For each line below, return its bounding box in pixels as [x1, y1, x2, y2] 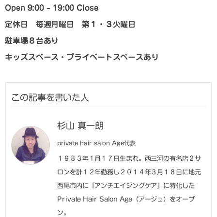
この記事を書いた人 [11, 93, 90, 102]
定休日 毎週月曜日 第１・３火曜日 [5, 20, 136, 29]
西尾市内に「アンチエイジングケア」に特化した [57, 182, 195, 189]
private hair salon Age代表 [57, 140, 136, 146]
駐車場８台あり [5, 37, 59, 45]
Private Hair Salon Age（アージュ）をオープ [57, 196, 195, 203]
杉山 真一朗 [57, 121, 104, 130]
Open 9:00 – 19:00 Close [5, 4, 98, 12]
